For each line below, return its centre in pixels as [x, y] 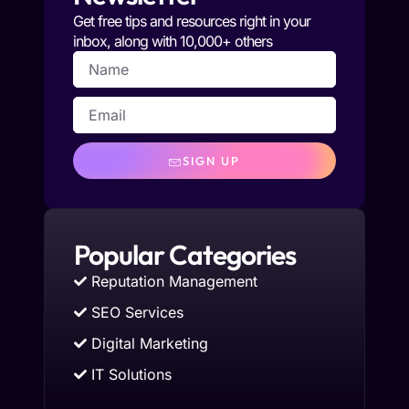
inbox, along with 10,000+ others [173, 41]
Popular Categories [185, 255]
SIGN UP [211, 160]
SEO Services [137, 312]
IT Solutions [131, 374]
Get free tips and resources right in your [192, 21]
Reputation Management [174, 281]
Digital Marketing [150, 343]
